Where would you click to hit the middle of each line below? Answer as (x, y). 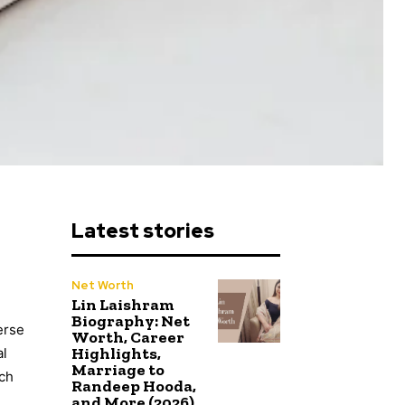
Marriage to (118, 370)
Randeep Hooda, (134, 386)
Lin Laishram (123, 305)
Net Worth (103, 286)
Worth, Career (128, 338)
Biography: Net (131, 321)
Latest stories (143, 231)
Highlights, (116, 354)
